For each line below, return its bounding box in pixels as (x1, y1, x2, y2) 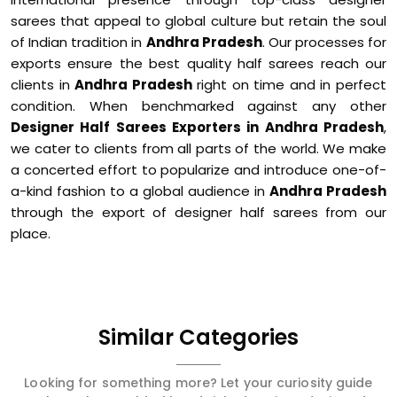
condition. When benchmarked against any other (11, 97, 386, 115)
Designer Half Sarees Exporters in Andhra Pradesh (11, 118, 384, 136)
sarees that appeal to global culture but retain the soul (11, 12, 386, 30)
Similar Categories (98, 323, 299, 352)
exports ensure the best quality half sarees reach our (11, 54, 386, 73)
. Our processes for (261, 33, 386, 51)
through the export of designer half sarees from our (11, 203, 386, 222)
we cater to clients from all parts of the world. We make (11, 139, 386, 158)
